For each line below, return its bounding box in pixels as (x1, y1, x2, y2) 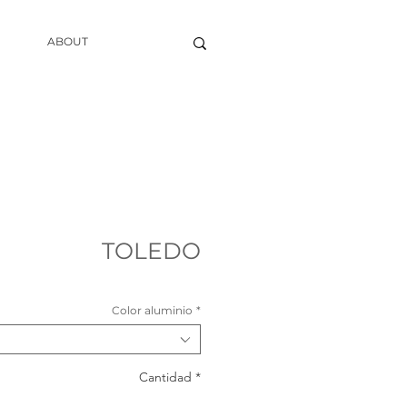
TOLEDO (102, 237, 201, 264)
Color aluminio (112, 303, 193, 317)
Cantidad (139, 369, 192, 385)
